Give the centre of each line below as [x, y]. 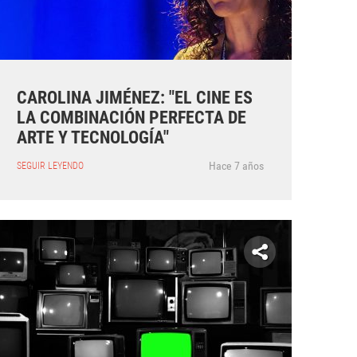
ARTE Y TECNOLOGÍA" [93, 137]
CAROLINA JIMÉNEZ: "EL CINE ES [135, 97]
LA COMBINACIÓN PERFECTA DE [131, 117]
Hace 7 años [236, 165]
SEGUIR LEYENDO [50, 165]
